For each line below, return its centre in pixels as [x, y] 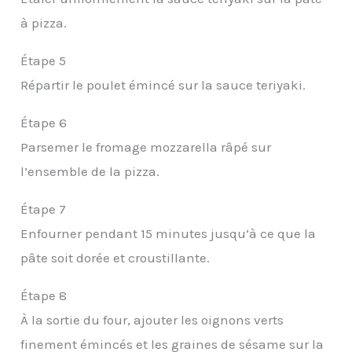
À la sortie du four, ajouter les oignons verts [152, 319]
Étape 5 [44, 60]
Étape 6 [44, 122]
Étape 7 [44, 209]
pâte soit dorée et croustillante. [115, 257]
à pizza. [44, 22]
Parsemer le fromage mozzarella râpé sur [146, 147]
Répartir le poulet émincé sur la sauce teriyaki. [163, 84]
